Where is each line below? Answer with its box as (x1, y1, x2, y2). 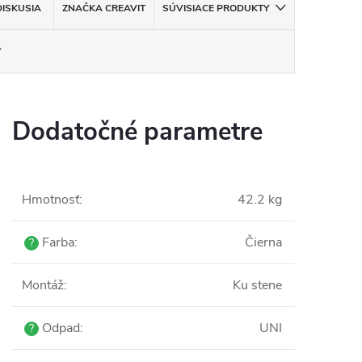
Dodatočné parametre (12, 115, 263, 149)
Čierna (245, 234, 282, 251)
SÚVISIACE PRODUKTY (162, 2, 269, 15)
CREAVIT (102, 2, 145, 15)
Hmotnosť (22, 191, 79, 208)
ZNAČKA (61, 2, 103, 15)
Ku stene (233, 276, 282, 294)
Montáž (22, 276, 64, 294)
